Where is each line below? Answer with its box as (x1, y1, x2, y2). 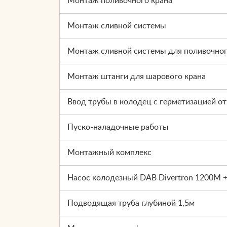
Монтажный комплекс (67, 148, 152, 157)
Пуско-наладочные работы (67, 123, 169, 131)
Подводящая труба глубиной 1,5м (67, 199, 195, 207)
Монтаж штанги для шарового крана (67, 72, 206, 81)
